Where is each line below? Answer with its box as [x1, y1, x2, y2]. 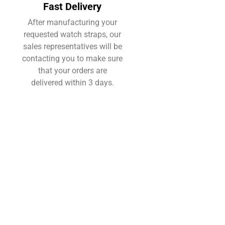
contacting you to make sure [22, 53, 123, 63]
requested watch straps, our [24, 29, 121, 39]
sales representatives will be [23, 41, 122, 51]
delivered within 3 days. [31, 77, 114, 87]
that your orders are [38, 65, 107, 75]
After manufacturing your [28, 17, 117, 27]
